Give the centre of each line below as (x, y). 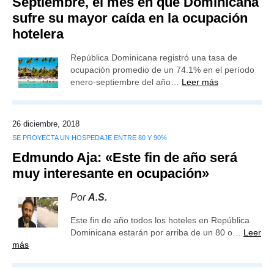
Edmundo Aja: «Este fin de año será (125, 157)
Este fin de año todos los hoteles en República (160, 220)
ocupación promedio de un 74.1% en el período (162, 70)
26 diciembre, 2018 (46, 124)
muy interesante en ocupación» (111, 173)
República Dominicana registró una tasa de (154, 57)
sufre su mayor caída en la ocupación (130, 18)
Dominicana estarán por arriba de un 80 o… (157, 232)
